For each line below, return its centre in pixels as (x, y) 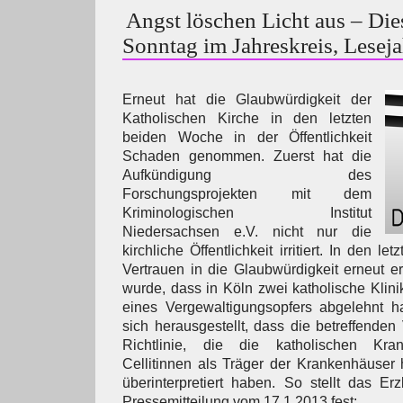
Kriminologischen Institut (247, 213)
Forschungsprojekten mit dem (247, 194)
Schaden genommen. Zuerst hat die (247, 156)
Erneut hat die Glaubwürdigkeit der (247, 99)
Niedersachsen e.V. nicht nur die (247, 232)
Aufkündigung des (247, 175)
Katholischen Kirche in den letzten (247, 118)
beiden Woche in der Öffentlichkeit (247, 137)
